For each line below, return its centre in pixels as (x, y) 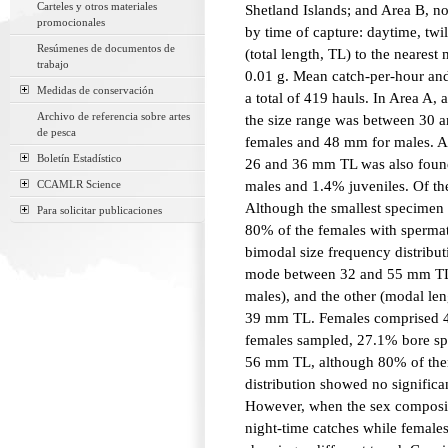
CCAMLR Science (79, 184)
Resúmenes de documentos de (106, 48)
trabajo (53, 64)
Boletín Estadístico (79, 158)
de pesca (56, 132)
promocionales (71, 22)
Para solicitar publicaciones (99, 210)
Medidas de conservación (95, 90)
